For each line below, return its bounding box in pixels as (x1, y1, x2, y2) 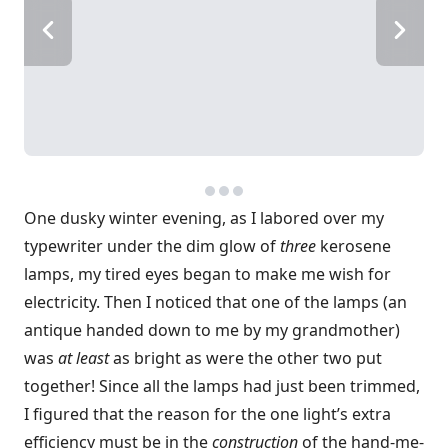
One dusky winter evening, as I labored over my (24, 207, 384, 229)
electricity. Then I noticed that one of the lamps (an (24, 291, 407, 313)
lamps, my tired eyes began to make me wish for (24, 263, 391, 285)
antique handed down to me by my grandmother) (24, 319, 400, 341)
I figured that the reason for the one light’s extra (24, 403, 391, 425)
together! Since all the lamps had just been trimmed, (24, 375, 420, 397)
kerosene (316, 235, 391, 257)
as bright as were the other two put (109, 347, 382, 369)
